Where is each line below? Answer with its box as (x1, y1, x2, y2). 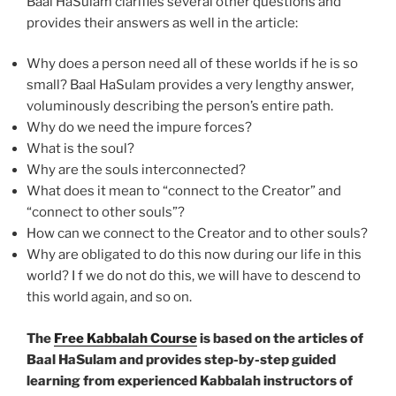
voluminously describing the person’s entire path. (27, 98, 333, 115)
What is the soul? (27, 141, 134, 157)
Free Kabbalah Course (54, 330, 197, 346)
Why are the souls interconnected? (27, 162, 246, 179)
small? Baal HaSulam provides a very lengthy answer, (27, 77, 354, 94)
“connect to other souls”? (27, 204, 185, 221)
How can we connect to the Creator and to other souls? (27, 225, 368, 242)
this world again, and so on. (27, 289, 192, 306)
